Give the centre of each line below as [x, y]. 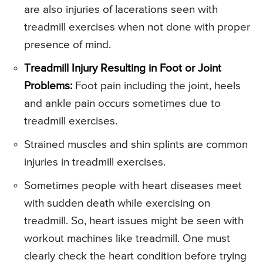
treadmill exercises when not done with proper [137, 28]
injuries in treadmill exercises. [95, 163]
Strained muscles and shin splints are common [136, 145]
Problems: [48, 86]
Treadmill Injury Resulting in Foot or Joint [123, 69]
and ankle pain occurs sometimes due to [122, 104]
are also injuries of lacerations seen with [121, 10]
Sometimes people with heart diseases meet [133, 186]
